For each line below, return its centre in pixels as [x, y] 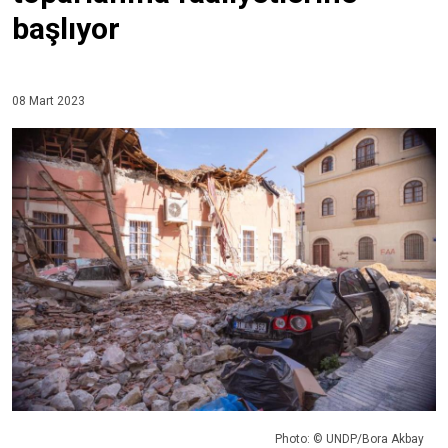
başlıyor [66, 29]
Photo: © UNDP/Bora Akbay [349, 438]
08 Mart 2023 [48, 101]
